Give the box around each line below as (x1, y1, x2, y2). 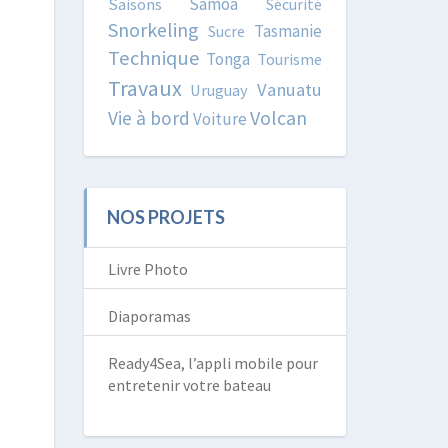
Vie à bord (107, 106, 190, 130)
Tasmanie (254, 20, 322, 42)
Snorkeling (107, 17, 199, 42)
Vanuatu (257, 78, 322, 101)
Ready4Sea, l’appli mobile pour (107, 353, 318, 373)
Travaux (107, 74, 182, 102)
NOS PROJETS (106, 206, 225, 228)
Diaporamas (107, 306, 191, 326)
